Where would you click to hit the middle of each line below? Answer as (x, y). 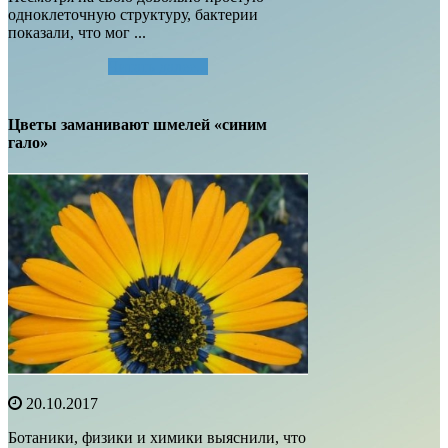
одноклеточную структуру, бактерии (133, 14)
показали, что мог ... (77, 32)
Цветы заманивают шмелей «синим (137, 124)
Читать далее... (158, 66)
